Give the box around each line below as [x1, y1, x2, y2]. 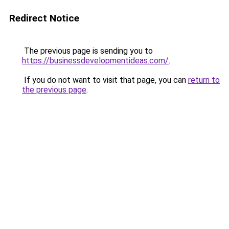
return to [188, 75, 220, 85]
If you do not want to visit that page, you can [22, 75, 188, 85]
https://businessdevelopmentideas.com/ [22, 56, 169, 65]
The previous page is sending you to [22, 46, 153, 56]
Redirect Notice [9, 12, 79, 24]
